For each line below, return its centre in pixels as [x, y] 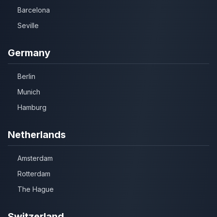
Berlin [26, 76]
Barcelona [34, 10]
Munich [29, 92]
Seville [28, 25]
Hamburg [32, 107]
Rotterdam [34, 173]
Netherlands [37, 134]
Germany [29, 53]
